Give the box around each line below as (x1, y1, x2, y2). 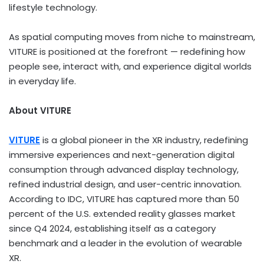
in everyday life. (9, 74, 76, 87)
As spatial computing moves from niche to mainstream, (9, 30, 255, 43)
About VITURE (9, 104, 71, 117)
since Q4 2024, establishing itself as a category (9, 222, 216, 235)
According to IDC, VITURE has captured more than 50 (9, 192, 239, 205)
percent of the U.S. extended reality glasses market (9, 207, 236, 220)
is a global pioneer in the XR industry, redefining (40, 133, 248, 146)
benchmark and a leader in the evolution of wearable (9, 236, 242, 249)
